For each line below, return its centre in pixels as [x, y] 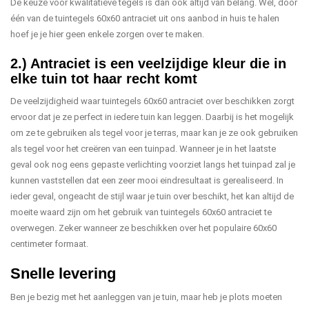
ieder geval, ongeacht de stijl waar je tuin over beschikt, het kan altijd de [152, 196]
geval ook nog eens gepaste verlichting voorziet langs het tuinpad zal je [153, 165]
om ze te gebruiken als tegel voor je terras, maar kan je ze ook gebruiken [154, 133]
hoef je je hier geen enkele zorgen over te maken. [107, 34]
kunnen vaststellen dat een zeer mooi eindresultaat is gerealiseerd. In [147, 180]
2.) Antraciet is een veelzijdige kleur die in [148, 63]
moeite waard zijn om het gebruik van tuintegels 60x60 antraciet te [141, 212]
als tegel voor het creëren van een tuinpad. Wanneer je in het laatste [143, 149]
